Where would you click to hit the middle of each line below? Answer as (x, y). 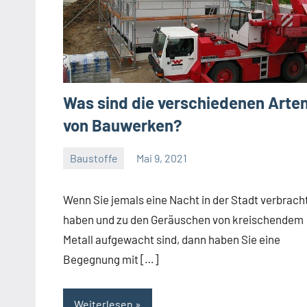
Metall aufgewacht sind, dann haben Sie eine (172, 239)
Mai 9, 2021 (162, 158)
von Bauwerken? (123, 125)
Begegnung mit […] (111, 259)
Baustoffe (94, 158)
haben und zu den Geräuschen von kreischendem (183, 219)
